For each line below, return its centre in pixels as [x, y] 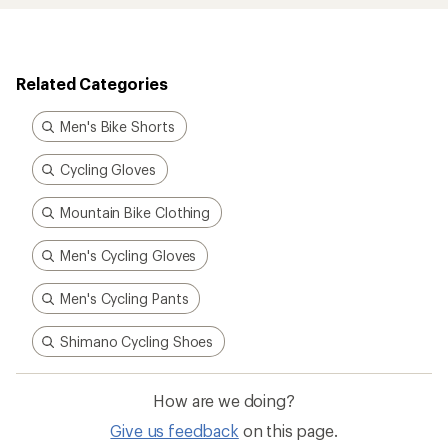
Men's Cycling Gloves [128, 255]
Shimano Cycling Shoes [137, 341]
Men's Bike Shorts [117, 126]
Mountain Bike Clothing [135, 212]
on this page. [290, 430]
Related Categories [92, 83]
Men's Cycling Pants [124, 298]
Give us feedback [174, 430]
